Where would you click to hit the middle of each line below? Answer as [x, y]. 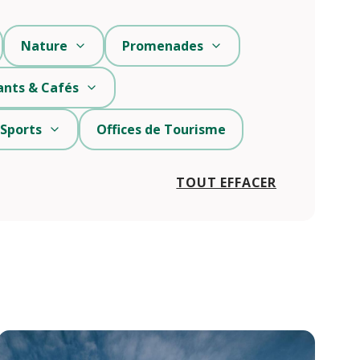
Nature [44, 45]
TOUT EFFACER [226, 182]
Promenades [163, 45]
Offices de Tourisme [161, 129]
